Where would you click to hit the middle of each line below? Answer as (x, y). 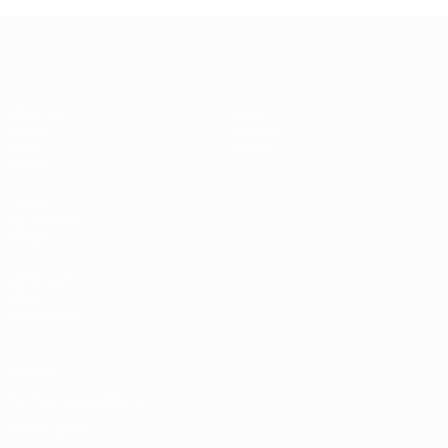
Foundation (44, 314)
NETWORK (46, 221)
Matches (36, 113)
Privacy (31, 371)
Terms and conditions (76, 400)
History (253, 130)
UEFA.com (41, 280)
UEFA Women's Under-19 (273, 32)
